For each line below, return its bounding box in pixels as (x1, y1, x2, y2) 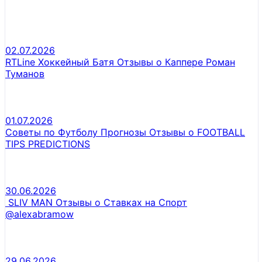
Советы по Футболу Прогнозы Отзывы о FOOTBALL (5, 126, 245, 138)
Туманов (5, 67, 44, 80)
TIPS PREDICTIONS (5, 137, 90, 150)
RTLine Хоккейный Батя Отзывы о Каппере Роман (5, 56, 235, 68)
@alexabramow (5, 208, 74, 220)
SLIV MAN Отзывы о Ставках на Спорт (5, 196, 187, 208)
